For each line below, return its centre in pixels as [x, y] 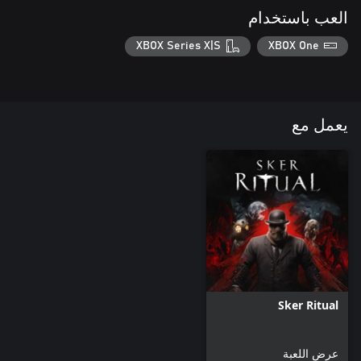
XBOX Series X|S [179, 46]
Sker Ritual [308, 305]
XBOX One [293, 46]
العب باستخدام [298, 18]
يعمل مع [320, 126]
